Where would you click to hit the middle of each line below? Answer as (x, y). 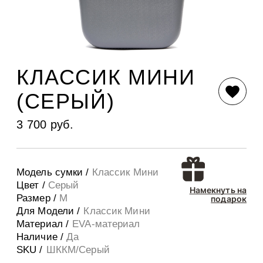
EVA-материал (106, 224)
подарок (229, 199)
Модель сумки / (54, 173)
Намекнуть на (218, 190)
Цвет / (32, 186)
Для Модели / (48, 211)
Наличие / (42, 237)
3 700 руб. (45, 125)
